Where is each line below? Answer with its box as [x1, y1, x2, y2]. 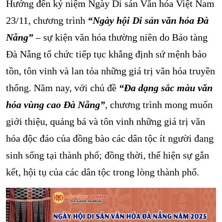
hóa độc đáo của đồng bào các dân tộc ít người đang [6, 133, 214, 144]
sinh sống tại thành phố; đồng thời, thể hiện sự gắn [6, 150, 209, 161]
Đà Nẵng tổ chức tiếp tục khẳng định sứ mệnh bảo [6, 49, 207, 59]
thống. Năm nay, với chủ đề [6, 82, 119, 93]
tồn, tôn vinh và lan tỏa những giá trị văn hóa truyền [6, 65, 215, 76]
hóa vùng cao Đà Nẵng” [6, 99, 105, 110]
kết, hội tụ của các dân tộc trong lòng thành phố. [6, 166, 199, 177]
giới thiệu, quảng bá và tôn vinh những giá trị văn [6, 116, 205, 127]
